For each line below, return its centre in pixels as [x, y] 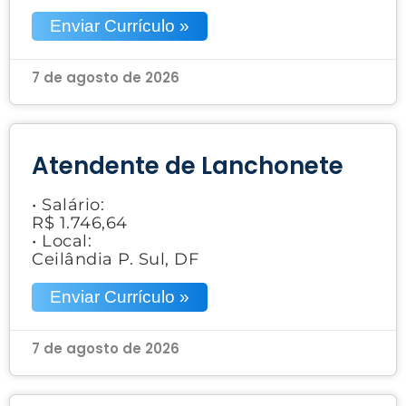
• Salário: [68, 204]
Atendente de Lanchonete [188, 165]
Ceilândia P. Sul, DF [115, 259]
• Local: [62, 241]
